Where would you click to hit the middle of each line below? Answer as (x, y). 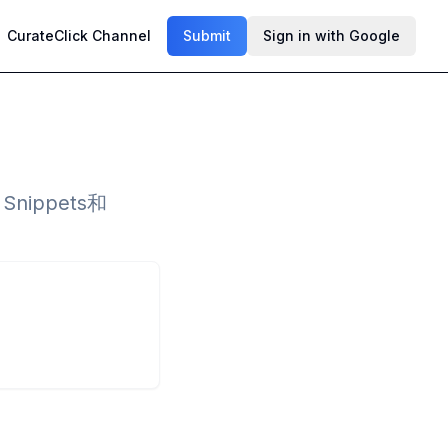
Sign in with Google (331, 35)
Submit (207, 35)
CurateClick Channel (79, 35)
